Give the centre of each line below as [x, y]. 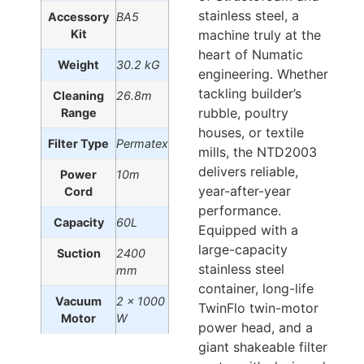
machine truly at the [260, 35]
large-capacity [243, 250]
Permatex [142, 144]
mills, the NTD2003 [258, 152]
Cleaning [78, 96]
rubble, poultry [243, 113]
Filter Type [78, 144]
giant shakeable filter [263, 347]
